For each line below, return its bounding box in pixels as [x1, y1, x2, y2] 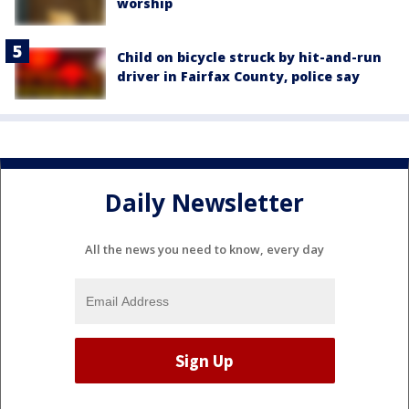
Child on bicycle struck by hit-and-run [117, 48, 382, 67]
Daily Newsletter [105, 185, 304, 219]
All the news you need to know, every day [85, 241, 324, 258]
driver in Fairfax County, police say [117, 68, 360, 86]
